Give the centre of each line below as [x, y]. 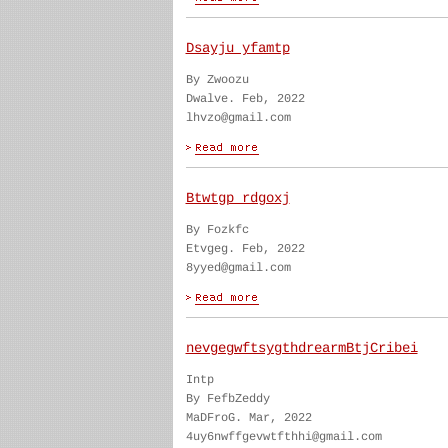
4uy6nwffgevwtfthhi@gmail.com [283, 437]
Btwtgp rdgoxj [237, 198]
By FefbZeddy [227, 399]
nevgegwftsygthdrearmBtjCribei [301, 348]
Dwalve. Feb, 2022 [245, 99]
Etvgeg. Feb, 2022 [245, 249]
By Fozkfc [217, 230]
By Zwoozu [217, 80]
